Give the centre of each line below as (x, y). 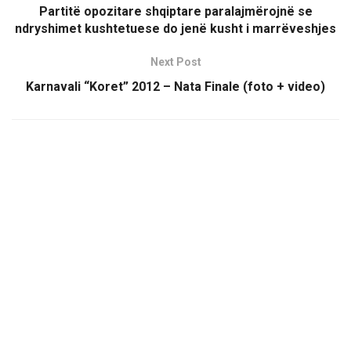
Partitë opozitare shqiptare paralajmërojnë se (175, 12)
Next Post (175, 62)
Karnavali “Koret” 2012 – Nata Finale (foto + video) (175, 87)
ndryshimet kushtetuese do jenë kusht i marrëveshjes (175, 29)
